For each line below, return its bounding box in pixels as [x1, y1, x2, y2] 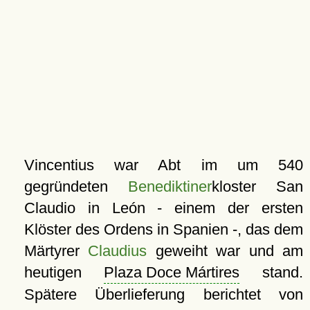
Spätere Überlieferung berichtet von [24, 286, 303, 303]
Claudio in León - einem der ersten [24, 199, 303, 217]
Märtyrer [24, 242, 89, 259]
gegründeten [24, 178, 128, 195]
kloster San [211, 178, 303, 195]
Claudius [88, 242, 147, 259]
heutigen [24, 264, 104, 281]
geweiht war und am [147, 242, 303, 259]
